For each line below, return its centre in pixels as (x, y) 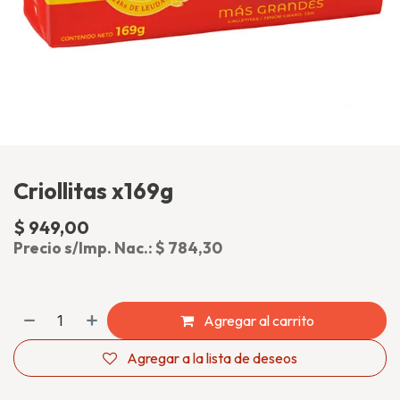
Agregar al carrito (257, 321)
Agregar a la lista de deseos (212, 358)
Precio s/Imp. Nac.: (84, 248)
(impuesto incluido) (156, 228)
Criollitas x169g (93, 191)
